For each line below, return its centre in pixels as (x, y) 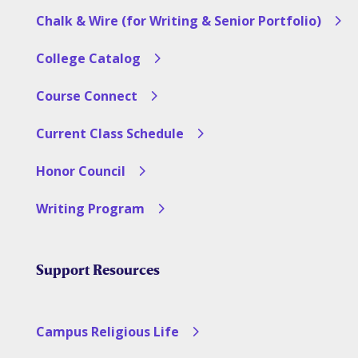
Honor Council (80, 171)
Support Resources (97, 269)
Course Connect (86, 95)
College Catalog (88, 58)
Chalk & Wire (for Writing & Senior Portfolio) (178, 20)
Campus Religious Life (107, 332)
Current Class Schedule (109, 133)
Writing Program (90, 208)
